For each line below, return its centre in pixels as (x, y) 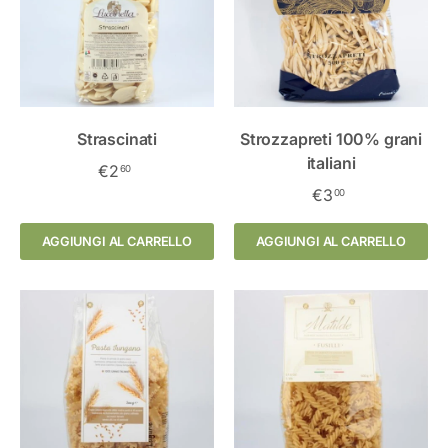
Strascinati (117, 138)
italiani (331, 162)
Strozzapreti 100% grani (331, 138)
